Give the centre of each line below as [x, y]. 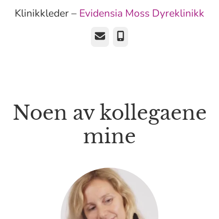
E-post [106, 36]
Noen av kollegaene [109, 113]
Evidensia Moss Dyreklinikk [142, 13]
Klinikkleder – [47, 13]
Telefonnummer [144, 36]
